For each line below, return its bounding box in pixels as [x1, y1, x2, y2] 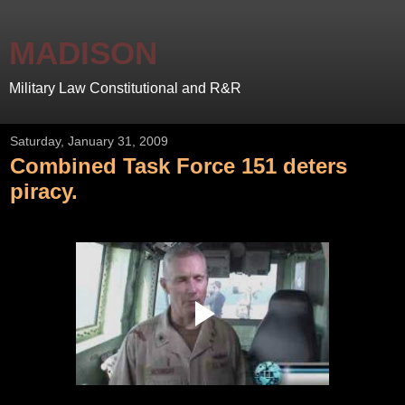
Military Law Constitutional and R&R [9, 80, 241, 96]
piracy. [10, 179, 78, 203]
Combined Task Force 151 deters [10, 154, 347, 178]
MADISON [9, 36, 157, 71]
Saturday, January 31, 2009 [10, 134, 168, 148]
